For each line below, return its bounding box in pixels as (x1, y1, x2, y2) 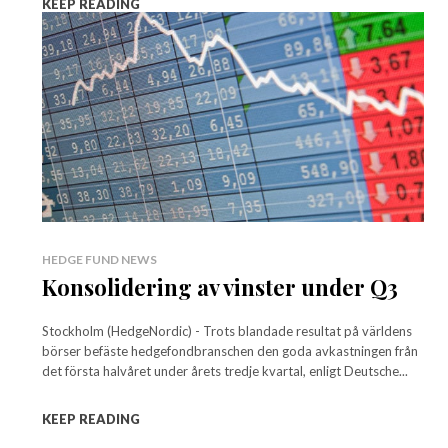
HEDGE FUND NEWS (42, 251, 157, 267)
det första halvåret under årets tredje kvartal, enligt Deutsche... (42, 362, 408, 379)
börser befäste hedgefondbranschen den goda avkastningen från (42, 342, 418, 359)
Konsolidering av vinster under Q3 (42, 271, 398, 302)
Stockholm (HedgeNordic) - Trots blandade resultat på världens (42, 322, 412, 339)
